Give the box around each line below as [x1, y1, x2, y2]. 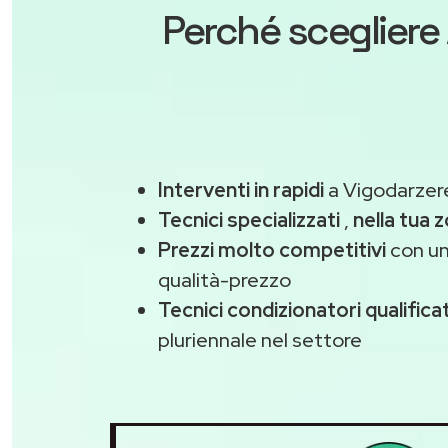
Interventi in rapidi [158, 177, 324, 203]
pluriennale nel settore [158, 327, 362, 353]
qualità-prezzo [158, 267, 291, 293]
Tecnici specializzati [158, 207, 340, 233]
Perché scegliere [162, 5, 446, 56]
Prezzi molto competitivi [158, 237, 386, 263]
